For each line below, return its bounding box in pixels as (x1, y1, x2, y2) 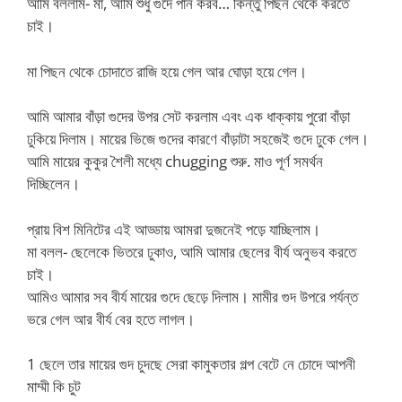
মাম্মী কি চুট (27, 376, 81, 397)
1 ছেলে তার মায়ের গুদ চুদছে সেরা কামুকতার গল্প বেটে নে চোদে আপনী (27, 354, 355, 374)
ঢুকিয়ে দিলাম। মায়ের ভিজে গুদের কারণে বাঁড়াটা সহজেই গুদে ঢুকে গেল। (27, 128, 369, 149)
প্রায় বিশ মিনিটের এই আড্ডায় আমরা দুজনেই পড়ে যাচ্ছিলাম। (27, 218, 320, 240)
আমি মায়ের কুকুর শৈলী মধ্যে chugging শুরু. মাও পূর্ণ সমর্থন (27, 151, 323, 171)
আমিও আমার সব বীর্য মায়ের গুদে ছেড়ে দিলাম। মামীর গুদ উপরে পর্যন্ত (27, 285, 358, 307)
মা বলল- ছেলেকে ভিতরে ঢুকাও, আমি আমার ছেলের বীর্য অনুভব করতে (27, 240, 356, 262)
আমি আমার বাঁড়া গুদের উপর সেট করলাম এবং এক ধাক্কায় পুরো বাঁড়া (27, 106, 350, 127)
